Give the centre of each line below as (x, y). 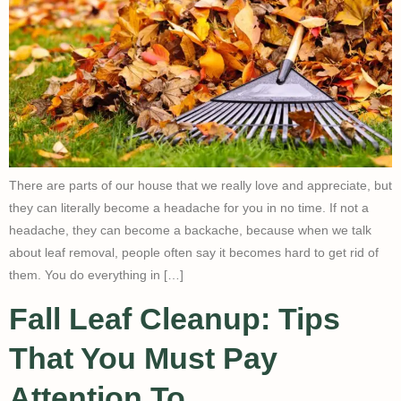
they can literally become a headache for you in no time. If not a (189, 208)
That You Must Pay (143, 358)
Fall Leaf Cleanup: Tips (175, 319)
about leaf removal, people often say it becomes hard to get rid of (194, 253)
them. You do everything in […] (96, 275)
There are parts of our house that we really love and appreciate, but (200, 186)
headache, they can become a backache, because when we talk (190, 230)
